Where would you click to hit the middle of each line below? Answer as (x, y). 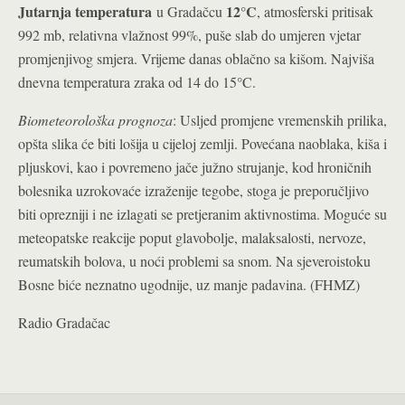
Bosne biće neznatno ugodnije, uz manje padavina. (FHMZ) (189, 284)
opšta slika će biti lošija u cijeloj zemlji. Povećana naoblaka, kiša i (202, 143)
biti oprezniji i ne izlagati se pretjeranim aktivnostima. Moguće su (202, 214)
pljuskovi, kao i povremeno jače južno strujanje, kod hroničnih (195, 167)
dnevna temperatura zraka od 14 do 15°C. (137, 82)
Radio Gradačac (64, 322)
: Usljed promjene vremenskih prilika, (280, 120)
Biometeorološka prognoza (95, 120)
